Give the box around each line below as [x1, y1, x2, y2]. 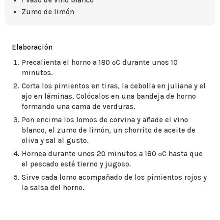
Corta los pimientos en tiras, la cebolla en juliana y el [22, 82, 206, 90]
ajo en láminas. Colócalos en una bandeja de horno [22, 92, 196, 101]
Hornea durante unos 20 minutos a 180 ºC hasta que [22, 149, 203, 158]
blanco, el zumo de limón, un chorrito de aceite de [22, 126, 195, 135]
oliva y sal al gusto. [22, 136, 89, 145]
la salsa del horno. [22, 183, 84, 192]
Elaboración [12, 43, 53, 52]
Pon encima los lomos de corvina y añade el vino [22, 115, 188, 124]
